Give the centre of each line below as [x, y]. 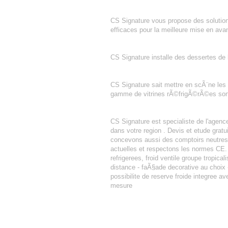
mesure [121, 186]
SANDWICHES [133, 11]
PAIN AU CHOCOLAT [142, 222]
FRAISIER [126, 76]
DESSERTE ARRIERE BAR [152, 48]
